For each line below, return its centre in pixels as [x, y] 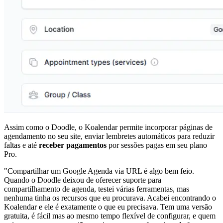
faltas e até [21, 145]
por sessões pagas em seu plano [157, 145]
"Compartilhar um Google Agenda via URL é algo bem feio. [99, 171]
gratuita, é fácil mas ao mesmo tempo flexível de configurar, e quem [110, 216]
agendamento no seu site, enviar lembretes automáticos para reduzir [109, 136]
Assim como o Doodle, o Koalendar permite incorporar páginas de [108, 127]
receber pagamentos [73, 145]
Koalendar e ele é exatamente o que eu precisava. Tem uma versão [108, 207]
